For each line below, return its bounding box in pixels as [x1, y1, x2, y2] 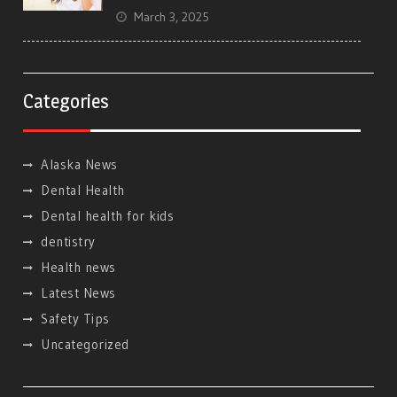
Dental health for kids [41, 207, 175, 225]
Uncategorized [41, 336, 129, 354]
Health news [41, 259, 116, 276]
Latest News [41, 284, 116, 302]
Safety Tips [41, 310, 110, 328]
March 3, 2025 [134, 9, 210, 26]
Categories [23, 90, 110, 113]
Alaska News [41, 156, 118, 174]
